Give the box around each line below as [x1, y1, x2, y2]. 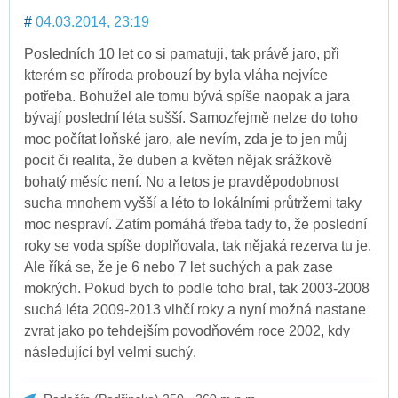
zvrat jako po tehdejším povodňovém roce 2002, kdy [24, 322, 350, 338]
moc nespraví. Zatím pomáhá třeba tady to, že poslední [24, 216, 367, 232]
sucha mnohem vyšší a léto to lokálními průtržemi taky [24, 195, 362, 211]
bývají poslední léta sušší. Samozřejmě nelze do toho [24, 109, 358, 125]
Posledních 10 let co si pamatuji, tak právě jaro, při [24, 45, 339, 61]
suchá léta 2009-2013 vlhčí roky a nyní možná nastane [24, 301, 366, 317]
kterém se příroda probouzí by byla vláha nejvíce [24, 67, 328, 83]
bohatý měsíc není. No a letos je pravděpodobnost [24, 173, 338, 189]
